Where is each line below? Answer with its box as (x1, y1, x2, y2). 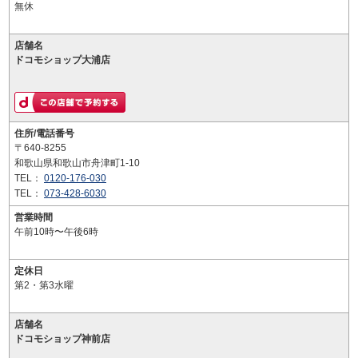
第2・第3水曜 (14, 280, 74, 291)
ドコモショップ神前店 (14, 333, 110, 344)
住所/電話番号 (14, 128, 74, 139)
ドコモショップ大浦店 (14, 54, 110, 66)
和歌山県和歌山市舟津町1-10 (14, 157, 140, 169)
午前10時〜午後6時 (14, 226, 98, 237)
